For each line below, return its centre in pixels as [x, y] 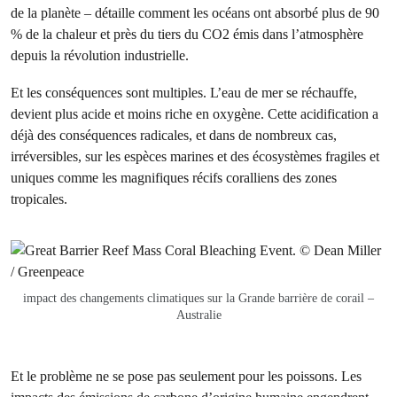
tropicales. [39, 199]
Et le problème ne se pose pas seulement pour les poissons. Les [186, 376]
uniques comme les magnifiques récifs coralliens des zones [174, 178]
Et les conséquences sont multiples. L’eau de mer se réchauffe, [184, 93]
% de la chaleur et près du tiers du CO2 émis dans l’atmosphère [187, 34]
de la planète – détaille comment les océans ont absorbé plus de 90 [195, 13]
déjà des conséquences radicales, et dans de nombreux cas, [174, 135]
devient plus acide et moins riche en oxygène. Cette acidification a [195, 114]
